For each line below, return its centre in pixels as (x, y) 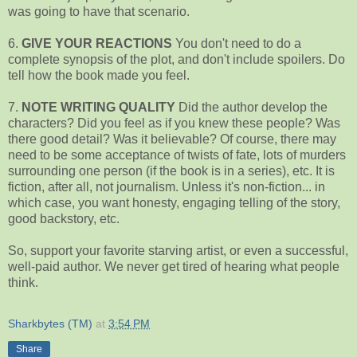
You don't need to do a (237, 43)
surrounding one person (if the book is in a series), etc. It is (171, 171)
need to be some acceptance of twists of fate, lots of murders (177, 155)
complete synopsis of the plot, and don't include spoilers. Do (177, 59)
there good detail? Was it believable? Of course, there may (172, 139)
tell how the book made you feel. (99, 75)
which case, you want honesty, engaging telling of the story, (174, 202)
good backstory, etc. (64, 218)
